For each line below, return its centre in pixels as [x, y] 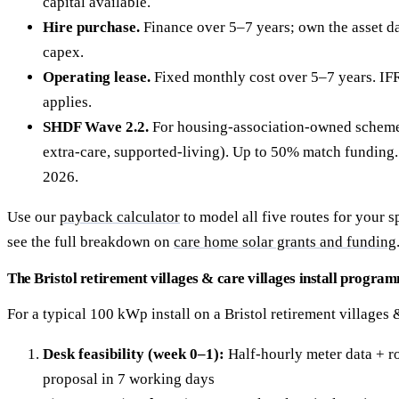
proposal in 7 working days [129, 379]
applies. [67, 102]
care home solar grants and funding [285, 242]
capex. [63, 53]
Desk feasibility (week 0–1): [134, 354]
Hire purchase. [91, 28]
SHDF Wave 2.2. [96, 127]
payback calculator [120, 217]
